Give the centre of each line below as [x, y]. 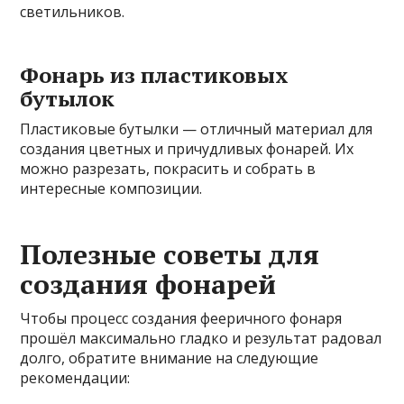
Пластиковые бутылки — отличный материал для [197, 129]
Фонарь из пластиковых [155, 74]
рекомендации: [75, 377]
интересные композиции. [111, 188]
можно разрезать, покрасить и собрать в [168, 168]
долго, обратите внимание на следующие [170, 358]
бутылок [68, 98]
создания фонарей [148, 284]
